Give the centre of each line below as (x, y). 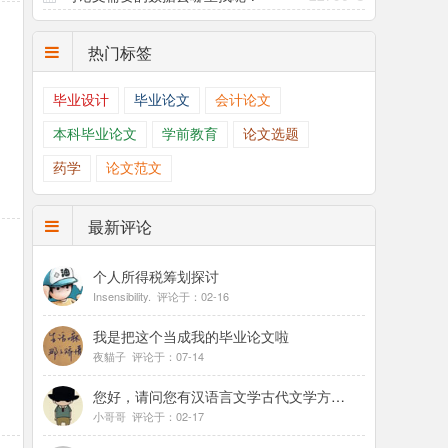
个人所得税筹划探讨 (155, 276)
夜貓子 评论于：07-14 (148, 356)
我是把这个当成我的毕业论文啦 (190, 336)
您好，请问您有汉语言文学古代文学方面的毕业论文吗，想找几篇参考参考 (337, 396)
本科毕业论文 (94, 134)
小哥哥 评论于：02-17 (148, 416)
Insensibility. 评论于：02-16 (160, 296)
